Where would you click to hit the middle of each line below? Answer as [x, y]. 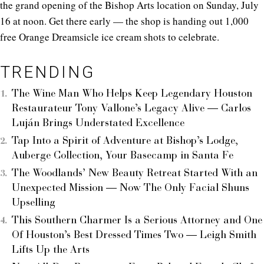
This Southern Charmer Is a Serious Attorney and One [137, 221]
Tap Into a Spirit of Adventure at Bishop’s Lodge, [125, 141]
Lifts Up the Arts [51, 250]
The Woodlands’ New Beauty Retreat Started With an [135, 174]
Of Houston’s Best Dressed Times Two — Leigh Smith [134, 235]
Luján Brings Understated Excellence [98, 123]
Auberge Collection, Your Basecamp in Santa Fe [123, 156]
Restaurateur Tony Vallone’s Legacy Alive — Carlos [131, 109]
